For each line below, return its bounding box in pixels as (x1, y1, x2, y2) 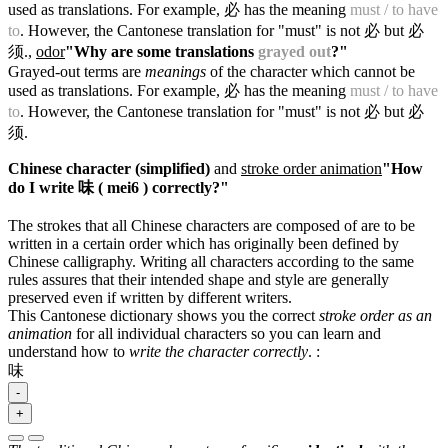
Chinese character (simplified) (8, 159, 210, 177)
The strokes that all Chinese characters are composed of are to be (8, 216, 415, 234)
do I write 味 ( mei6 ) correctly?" (8, 178, 229, 196)
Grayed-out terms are (8, 62, 145, 80)
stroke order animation (241, 159, 382, 177)
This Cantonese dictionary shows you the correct (8, 306, 319, 324)
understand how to (8, 342, 129, 360)
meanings (145, 62, 206, 80)
